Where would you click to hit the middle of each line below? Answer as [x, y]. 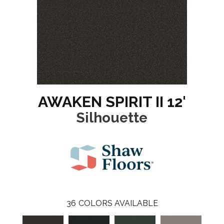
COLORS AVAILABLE [118, 203]
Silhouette [112, 118]
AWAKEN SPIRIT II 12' [112, 102]
